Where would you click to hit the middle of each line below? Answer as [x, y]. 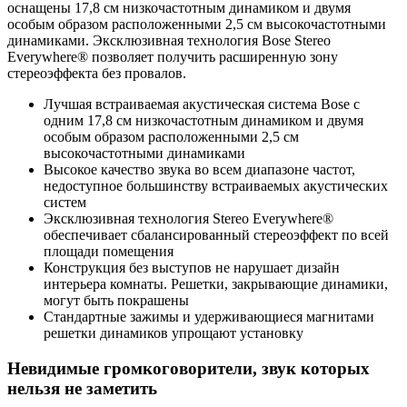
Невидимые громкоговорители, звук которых [189, 368]
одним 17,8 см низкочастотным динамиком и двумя [203, 120]
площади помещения [109, 251]
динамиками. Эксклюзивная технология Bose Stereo [169, 40]
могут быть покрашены [116, 300]
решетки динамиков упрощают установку [174, 333]
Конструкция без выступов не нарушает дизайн [192, 267]
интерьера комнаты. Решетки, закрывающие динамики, [216, 283]
